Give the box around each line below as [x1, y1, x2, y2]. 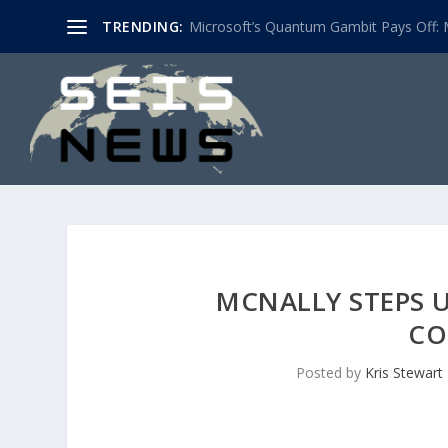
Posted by [296, 362, 366, 382]
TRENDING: [102, 16, 184, 36]
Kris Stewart [365, 362, 444, 382]
